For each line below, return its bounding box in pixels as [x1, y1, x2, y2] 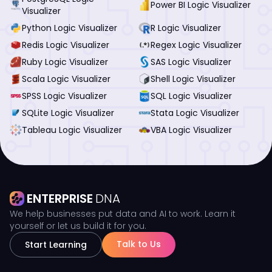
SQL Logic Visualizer [151, 89, 232, 102]
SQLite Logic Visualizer [22, 106, 114, 119]
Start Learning [25, 239, 87, 251]
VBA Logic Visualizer [151, 123, 232, 136]
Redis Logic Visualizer [22, 38, 109, 51]
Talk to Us [117, 238, 161, 250]
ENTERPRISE [27, 190, 93, 207]
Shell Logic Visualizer [151, 72, 236, 85]
